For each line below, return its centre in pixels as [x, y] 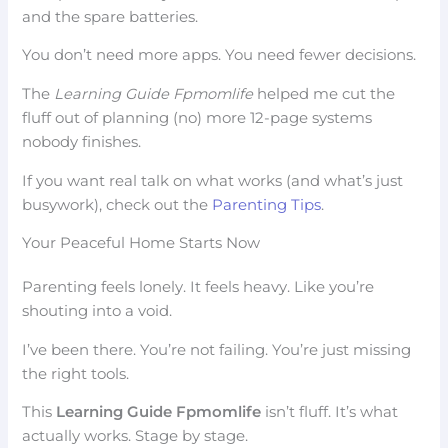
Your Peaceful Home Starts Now [141, 243]
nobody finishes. [82, 141]
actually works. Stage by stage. [135, 436]
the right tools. [76, 373]
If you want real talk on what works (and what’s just [213, 180]
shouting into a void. [97, 311]
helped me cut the [324, 93]
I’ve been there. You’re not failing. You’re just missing [217, 349]
